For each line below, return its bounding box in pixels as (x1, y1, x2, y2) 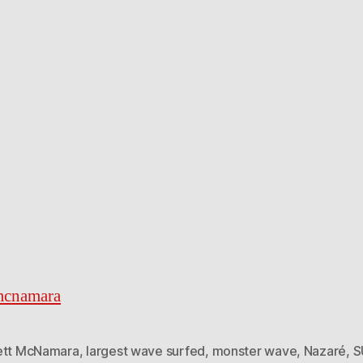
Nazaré (303, 343, 347, 360)
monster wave (211, 343, 297, 360)
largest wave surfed (86, 343, 206, 360)
